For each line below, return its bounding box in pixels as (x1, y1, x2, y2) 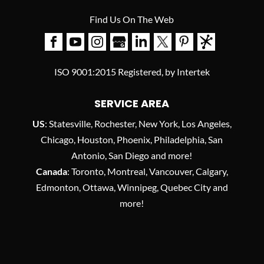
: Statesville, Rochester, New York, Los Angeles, (44, 118, 232, 130)
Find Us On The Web (90, 14, 174, 25)
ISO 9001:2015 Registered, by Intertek (54, 66, 210, 78)
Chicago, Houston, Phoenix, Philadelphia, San (41, 134, 223, 146)
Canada (35, 166, 67, 177)
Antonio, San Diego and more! (71, 150, 193, 161)
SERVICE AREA (94, 96, 170, 111)
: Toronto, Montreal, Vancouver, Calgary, (67, 166, 228, 177)
